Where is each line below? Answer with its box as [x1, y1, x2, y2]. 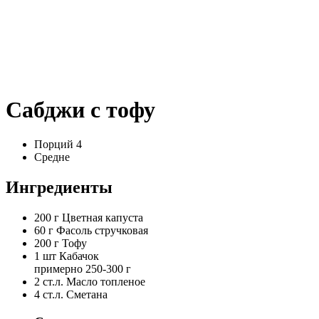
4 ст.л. [34, 288, 63, 300]
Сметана [66, 288, 108, 300]
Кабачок [59, 250, 99, 262]
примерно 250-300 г [34, 263, 131, 275]
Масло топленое [66, 276, 145, 288]
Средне [34, 151, 70, 164]
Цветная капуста [62, 211, 143, 224]
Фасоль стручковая [56, 224, 148, 236]
